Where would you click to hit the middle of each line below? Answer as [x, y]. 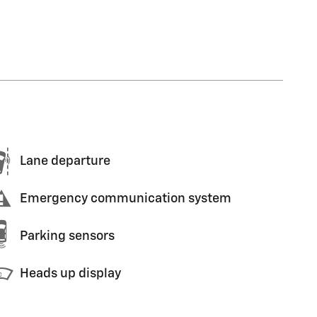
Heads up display [70, 274]
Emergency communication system [126, 199]
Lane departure [65, 161]
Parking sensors [67, 236]
